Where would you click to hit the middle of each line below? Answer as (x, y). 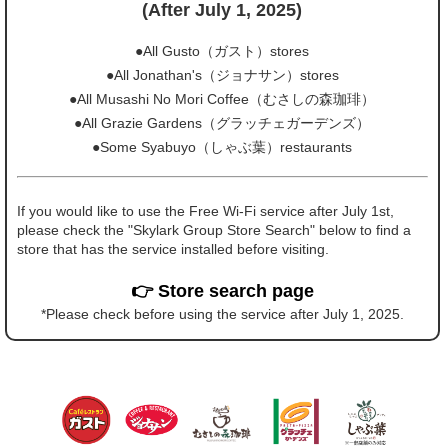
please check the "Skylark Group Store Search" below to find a (214, 230)
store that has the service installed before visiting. (173, 249)
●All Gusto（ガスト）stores (222, 51)
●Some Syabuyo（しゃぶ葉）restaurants (222, 147)
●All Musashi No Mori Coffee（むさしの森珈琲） (222, 99)
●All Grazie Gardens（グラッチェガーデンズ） (222, 123)
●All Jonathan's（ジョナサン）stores (222, 75)
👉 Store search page (222, 291)
